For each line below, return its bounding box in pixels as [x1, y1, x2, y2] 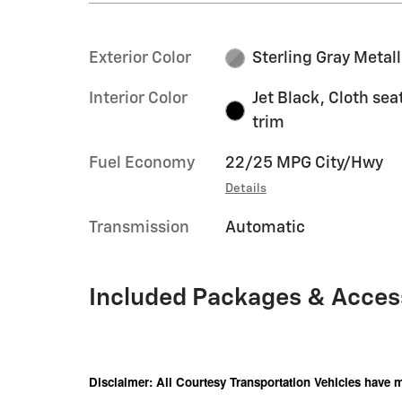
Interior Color [89, 90, 188, 107]
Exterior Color [89, 49, 191, 66]
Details [224, 181, 267, 195]
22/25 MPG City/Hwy [224, 154, 383, 171]
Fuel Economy [89, 154, 195, 171]
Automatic [224, 219, 305, 236]
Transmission [89, 219, 189, 236]
